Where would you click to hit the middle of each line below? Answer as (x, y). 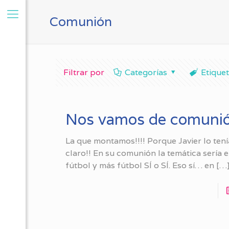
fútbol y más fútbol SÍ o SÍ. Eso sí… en (140, 165)
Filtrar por (84, 72)
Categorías (146, 72)
